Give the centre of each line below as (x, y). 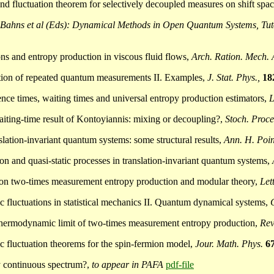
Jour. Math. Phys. (230, 244)
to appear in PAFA (128, 265)
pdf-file (180, 265)
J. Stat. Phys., (235, 78)
